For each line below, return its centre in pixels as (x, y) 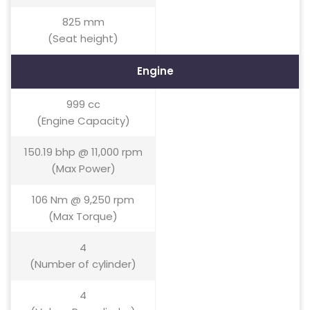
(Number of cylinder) (83, 264)
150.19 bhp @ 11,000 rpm (83, 152)
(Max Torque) (83, 216)
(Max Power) (83, 168)
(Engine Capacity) (83, 121)
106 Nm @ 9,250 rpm (83, 200)
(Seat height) (83, 38)
